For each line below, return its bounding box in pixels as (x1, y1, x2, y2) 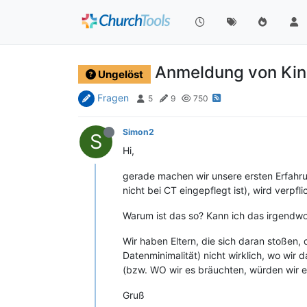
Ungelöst (95, 67, 143, 81)
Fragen (97, 92, 129, 103)
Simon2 (123, 127, 154, 137)
